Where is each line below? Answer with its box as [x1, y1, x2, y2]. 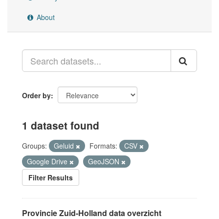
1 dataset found [22, 118, 99, 132]
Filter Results [28, 173, 73, 182]
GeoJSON [88, 156, 121, 166]
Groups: [22, 141, 47, 151]
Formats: [89, 141, 117, 151]
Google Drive [27, 156, 69, 166]
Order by [22, 90, 51, 100]
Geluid [54, 141, 76, 151]
